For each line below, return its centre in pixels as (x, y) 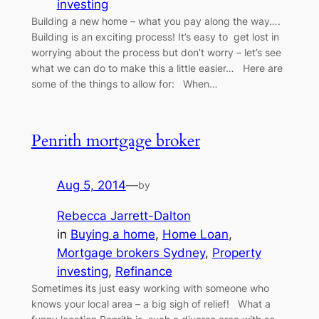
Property (236, 253)
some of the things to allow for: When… (124, 84)
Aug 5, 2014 (91, 185)
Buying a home (113, 235)
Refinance (143, 272)
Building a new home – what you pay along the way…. (158, 21)
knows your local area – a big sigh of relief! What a (151, 304)
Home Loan (195, 235)
